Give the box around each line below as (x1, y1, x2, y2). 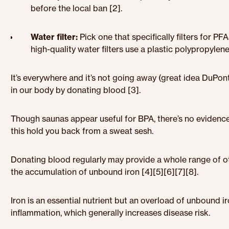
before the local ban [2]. (31, 3, 123, 13)
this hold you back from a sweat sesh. (11, 126, 156, 136)
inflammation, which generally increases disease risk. (11, 208, 211, 218)
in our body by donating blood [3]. (11, 85, 141, 95)
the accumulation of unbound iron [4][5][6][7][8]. (11, 167, 199, 177)
